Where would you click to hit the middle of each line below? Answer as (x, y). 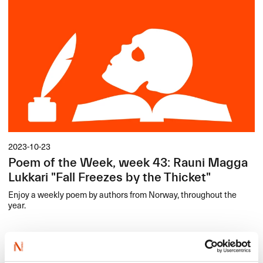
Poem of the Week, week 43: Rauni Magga (128, 163)
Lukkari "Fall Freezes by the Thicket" (110, 177)
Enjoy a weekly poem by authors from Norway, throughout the (123, 194)
